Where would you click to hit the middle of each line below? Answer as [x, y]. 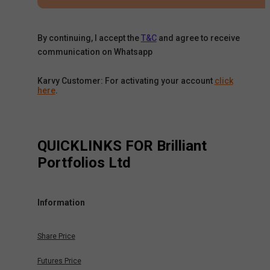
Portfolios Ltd [84, 163]
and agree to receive [199, 38]
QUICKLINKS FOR [97, 146]
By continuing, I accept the [88, 38]
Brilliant [181, 146]
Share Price [56, 237]
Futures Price [59, 261]
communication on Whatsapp [95, 52]
